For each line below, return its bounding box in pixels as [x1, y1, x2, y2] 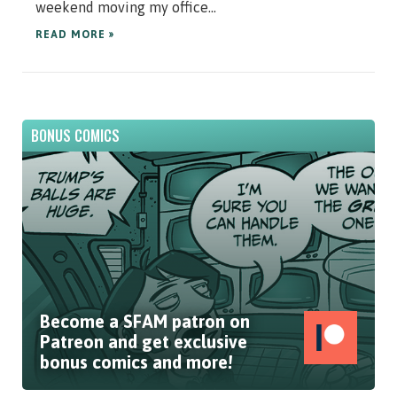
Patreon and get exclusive [40, 331, 247, 353]
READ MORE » [35, 28, 114, 42]
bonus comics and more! [40, 352, 232, 373]
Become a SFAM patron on [40, 311, 250, 332]
